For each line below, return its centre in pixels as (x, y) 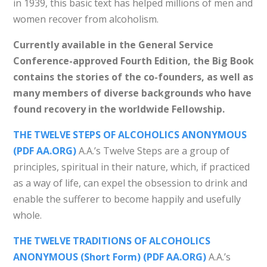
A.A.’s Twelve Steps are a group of (153, 150)
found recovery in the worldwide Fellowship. (119, 109)
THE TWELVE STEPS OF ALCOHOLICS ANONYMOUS (130, 134)
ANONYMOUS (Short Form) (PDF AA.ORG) (109, 257)
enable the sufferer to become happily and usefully (127, 199)
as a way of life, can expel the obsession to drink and (130, 183)
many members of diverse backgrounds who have (132, 93)
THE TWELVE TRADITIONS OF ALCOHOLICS (111, 240)
